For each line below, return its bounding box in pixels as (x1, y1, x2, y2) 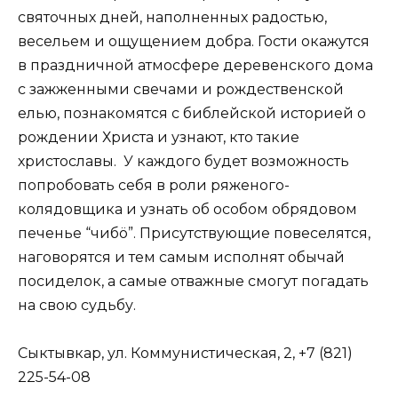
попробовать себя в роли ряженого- (18, 176, 290, 194)
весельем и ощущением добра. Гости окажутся (18, 32, 370, 50)
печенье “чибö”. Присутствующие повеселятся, (18, 224, 370, 242)
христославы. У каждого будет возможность (18, 152, 349, 170)
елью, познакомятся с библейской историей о (18, 104, 366, 122)
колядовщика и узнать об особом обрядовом (18, 200, 357, 218)
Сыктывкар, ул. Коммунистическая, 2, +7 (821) (18, 345, 353, 362)
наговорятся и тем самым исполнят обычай (18, 248, 345, 266)
